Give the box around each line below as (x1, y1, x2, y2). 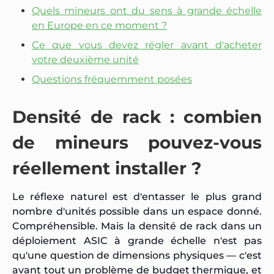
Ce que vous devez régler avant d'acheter (32, 39, 262, 51)
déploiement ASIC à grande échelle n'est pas (12, 234, 262, 246)
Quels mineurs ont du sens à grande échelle (32, 4, 262, 17)
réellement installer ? (12, 157, 201, 179)
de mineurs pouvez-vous (12, 131, 262, 153)
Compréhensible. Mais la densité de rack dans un (12, 220, 262, 232)
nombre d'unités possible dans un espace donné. (12, 205, 262, 217)
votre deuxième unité (32, 53, 139, 65)
